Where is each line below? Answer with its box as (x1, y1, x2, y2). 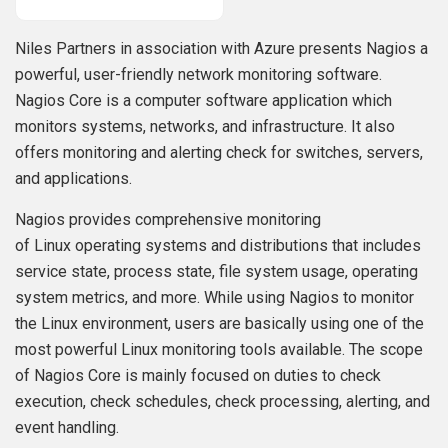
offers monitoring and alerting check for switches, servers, (15, 143, 423, 162)
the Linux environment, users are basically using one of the (15, 314, 424, 333)
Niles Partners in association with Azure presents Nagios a (15, 39, 428, 58)
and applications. (15, 169, 132, 188)
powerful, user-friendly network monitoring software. (15, 65, 382, 84)
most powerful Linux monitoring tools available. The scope (15, 340, 423, 359)
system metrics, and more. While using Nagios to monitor (15, 288, 414, 307)
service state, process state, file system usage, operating (15, 262, 418, 281)
